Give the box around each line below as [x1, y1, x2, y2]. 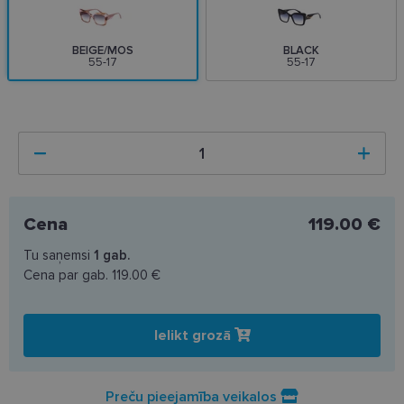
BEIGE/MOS [72, 42, 133, 58]
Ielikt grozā [153, 326, 234, 344]
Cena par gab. [23, 266, 112, 283]
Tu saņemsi [23, 246, 94, 263]
